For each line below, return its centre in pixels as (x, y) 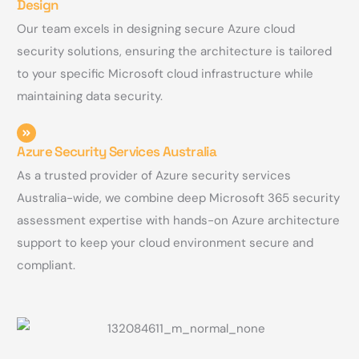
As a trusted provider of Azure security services (154, 176)
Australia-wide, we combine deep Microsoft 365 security (179, 198)
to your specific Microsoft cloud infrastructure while (165, 74)
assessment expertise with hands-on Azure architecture (179, 221)
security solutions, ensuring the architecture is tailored (175, 52)
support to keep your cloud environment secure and (165, 243)
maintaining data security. (90, 97)
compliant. (46, 266)
